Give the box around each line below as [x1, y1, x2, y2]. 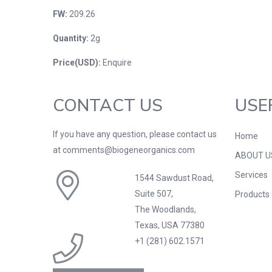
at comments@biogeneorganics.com [53, 145, 195, 155]
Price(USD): [53, 58, 103, 67]
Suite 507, [135, 189, 173, 199]
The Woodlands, [135, 205, 196, 214]
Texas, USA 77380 [135, 220, 205, 230]
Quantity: [53, 33, 90, 43]
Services [235, 170, 268, 180]
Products [235, 189, 270, 199]
